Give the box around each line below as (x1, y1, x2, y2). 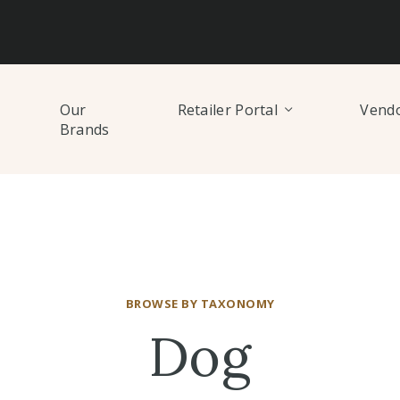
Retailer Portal (177, 99, 279, 120)
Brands (59, 119, 110, 139)
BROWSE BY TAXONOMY (125, 296, 275, 312)
